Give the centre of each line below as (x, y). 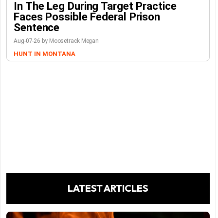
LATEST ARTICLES (108, 188)
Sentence (37, 27)
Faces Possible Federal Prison (87, 17)
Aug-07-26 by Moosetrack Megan (56, 41)
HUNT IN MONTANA (45, 54)
